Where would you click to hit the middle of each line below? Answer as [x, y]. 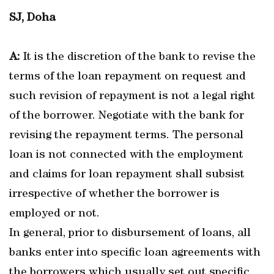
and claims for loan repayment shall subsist [127, 175]
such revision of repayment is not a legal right [132, 97]
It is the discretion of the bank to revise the [138, 57]
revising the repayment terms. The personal [126, 136]
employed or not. [54, 214]
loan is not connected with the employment [126, 155]
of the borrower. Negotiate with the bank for [127, 116]
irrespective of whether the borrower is [114, 194]
